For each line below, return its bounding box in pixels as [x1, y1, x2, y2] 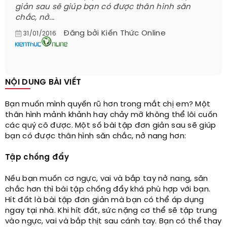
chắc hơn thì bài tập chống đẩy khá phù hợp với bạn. [5, 185, 211, 194]
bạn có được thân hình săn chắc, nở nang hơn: [5, 132, 186, 141]
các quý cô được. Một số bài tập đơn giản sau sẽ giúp [5, 122, 216, 130]
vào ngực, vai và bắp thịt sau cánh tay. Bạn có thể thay [5, 217, 222, 226]
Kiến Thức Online [101, 29, 166, 37]
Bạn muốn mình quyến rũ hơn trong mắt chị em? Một [5, 100, 211, 109]
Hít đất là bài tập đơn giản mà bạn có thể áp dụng [5, 196, 204, 205]
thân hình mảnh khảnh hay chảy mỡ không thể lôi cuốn [5, 111, 218, 120]
